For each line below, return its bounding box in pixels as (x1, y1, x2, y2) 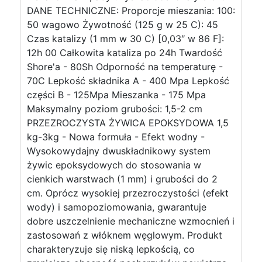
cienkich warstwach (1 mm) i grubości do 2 (27, 173, 218, 185)
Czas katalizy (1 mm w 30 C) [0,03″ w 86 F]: (27, 33, 224, 44)
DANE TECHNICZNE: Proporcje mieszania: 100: (27, 5, 235, 16)
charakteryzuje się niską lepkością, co (27, 243, 195, 255)
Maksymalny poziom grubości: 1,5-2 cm (27, 103, 208, 115)
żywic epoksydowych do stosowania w (27, 159, 201, 171)
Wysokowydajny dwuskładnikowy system (27, 145, 211, 157)
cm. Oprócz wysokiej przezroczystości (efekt (27, 187, 229, 199)
